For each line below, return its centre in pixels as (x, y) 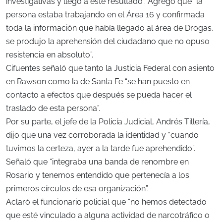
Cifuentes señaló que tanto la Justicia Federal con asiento (110, 68)
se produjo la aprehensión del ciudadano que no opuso (108, 42)
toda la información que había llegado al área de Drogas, (110, 28)
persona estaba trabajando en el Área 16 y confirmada (105, 15)
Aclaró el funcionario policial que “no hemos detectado (106, 202)
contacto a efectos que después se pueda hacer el (99, 95)
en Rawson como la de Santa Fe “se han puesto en (98, 82)
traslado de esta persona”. (53, 109)
